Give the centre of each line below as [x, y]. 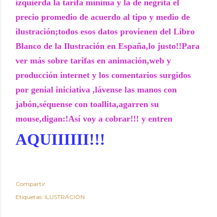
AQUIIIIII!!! [60, 139]
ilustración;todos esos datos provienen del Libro [105, 31]
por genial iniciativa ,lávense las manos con [96, 90]
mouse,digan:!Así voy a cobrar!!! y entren [94, 119]
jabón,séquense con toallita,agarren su [87, 104]
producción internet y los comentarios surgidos [103, 75]
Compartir [31, 184]
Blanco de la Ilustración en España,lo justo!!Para [108, 46]
